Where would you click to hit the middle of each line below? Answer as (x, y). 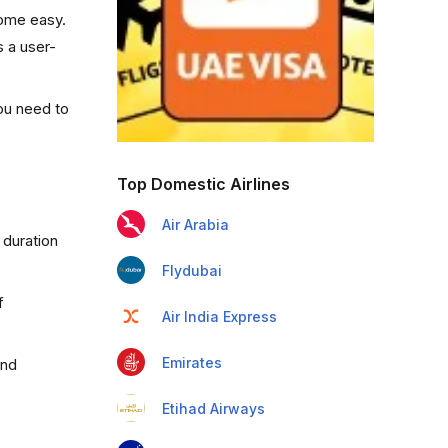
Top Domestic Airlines (203, 184)
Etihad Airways (213, 408)
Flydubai (191, 270)
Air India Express (219, 316)
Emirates (191, 362)
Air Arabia (195, 224)
